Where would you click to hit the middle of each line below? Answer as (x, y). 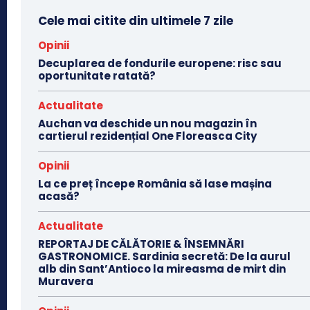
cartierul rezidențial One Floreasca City (147, 136)
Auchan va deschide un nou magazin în (147, 124)
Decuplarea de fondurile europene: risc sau (160, 64)
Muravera (66, 282)
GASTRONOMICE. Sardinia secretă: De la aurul (164, 257)
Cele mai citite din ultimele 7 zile (136, 21)
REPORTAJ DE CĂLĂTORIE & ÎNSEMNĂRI (141, 244)
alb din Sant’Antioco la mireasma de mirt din (162, 269)
